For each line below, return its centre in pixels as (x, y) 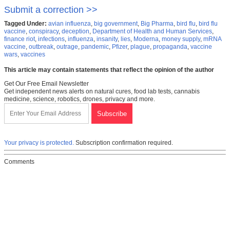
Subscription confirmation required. (123, 143)
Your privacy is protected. (39, 143)
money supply (181, 39)
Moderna (146, 39)
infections (51, 39)
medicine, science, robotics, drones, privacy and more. (80, 99)
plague (140, 47)
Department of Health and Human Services (152, 32)
